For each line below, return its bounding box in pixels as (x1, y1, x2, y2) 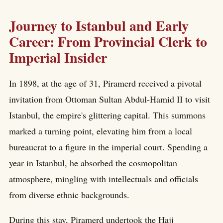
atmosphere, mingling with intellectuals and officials (9, 173, 198, 185)
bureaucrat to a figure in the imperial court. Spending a (9, 141, 208, 153)
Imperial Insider (9, 47, 107, 68)
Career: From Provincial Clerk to (9, 31, 207, 52)
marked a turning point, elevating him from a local (9, 125, 192, 137)
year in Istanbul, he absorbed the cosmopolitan (9, 157, 177, 169)
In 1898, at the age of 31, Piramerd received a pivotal (9, 77, 202, 90)
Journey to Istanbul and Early (9, 15, 189, 36)
